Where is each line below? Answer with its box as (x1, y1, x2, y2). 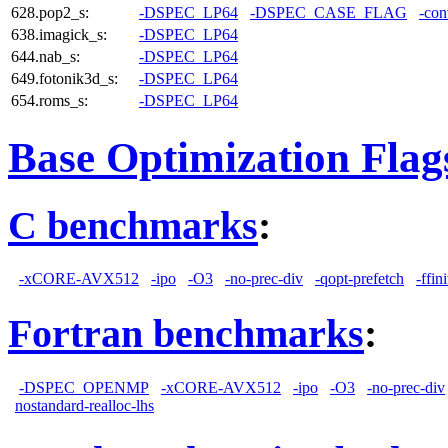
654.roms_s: (11, 91, 88, 109)
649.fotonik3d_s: (11, 69, 118, 87)
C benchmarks (8, 202, 258, 248)
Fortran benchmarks (8, 311, 364, 357)
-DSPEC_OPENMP (19, 378, 149, 396)
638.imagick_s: (11, 25, 107, 43)
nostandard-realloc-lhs (15, 396, 154, 414)
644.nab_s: (11, 47, 80, 65)
